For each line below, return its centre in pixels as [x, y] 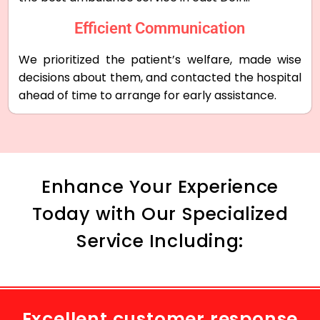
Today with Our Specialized [160, 214]
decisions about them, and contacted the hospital [160, 77]
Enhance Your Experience [160, 186]
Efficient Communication [160, 28]
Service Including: [160, 241]
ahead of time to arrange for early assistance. [147, 95]
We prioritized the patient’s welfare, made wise [160, 59]
